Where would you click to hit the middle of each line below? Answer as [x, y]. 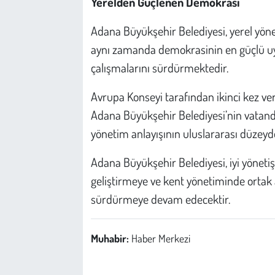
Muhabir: [111, 238]
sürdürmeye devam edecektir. [160, 199]
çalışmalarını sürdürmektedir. [159, 67]
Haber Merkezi [161, 238]
